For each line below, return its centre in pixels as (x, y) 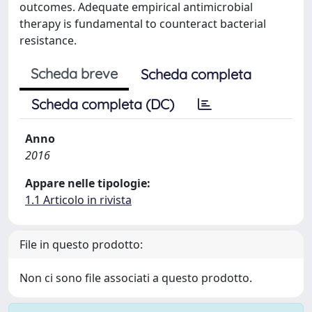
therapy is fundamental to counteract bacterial (143, 24)
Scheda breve (74, 73)
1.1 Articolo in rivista (78, 200)
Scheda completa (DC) (103, 104)
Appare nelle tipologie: (88, 183)
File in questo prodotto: (81, 244)
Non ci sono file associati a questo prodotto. (136, 278)
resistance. (48, 40)
